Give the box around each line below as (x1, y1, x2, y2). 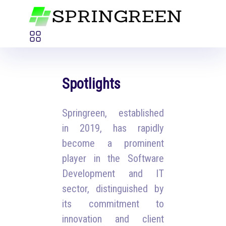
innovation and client (62, 213, 164, 225)
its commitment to (62, 198, 164, 210)
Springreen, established (62, 107, 164, 119)
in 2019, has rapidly (62, 122, 164, 134)
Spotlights (62, 75, 121, 92)
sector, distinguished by (62, 183, 164, 195)
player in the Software (62, 152, 164, 164)
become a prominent (62, 137, 164, 149)
